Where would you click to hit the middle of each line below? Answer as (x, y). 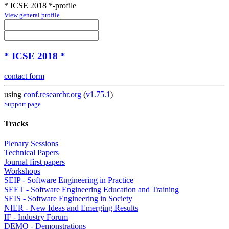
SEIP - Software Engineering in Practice (69, 180)
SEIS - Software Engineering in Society (68, 199)
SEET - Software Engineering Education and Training (91, 190)
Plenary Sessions (31, 144)
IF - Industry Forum (36, 217)
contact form (24, 76)
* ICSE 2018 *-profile (40, 6)
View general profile (32, 15)
